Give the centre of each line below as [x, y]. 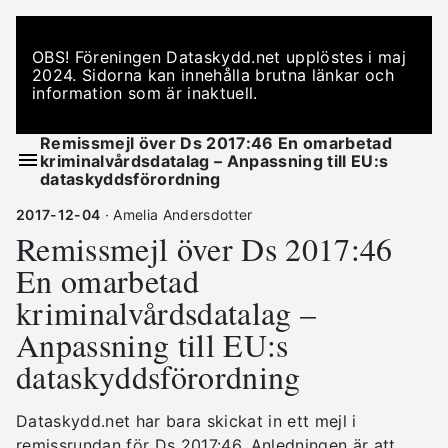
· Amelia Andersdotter [176, 214]
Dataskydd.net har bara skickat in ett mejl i [186, 421]
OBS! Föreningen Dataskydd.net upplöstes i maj [219, 57]
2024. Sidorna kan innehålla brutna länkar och [213, 75]
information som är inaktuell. [145, 93]
